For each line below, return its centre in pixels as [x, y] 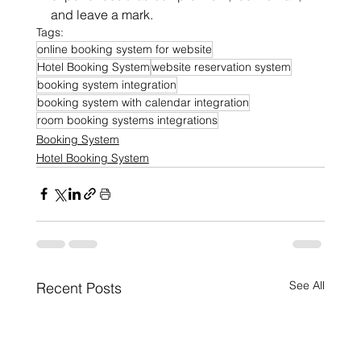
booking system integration [106, 84]
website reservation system [221, 66]
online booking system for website [124, 49]
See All [307, 285]
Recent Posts [79, 288]
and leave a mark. [102, 14]
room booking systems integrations [127, 120]
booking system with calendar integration [143, 102]
